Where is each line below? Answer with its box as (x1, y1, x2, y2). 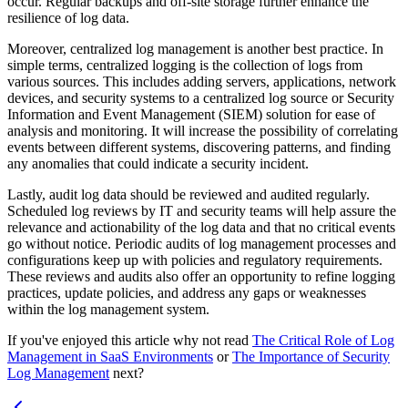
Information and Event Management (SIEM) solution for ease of (7, 106, 375, 122)
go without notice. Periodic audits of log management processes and (7, 235, 396, 251)
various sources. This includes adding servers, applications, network (7, 73, 396, 89)
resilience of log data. (7, 9, 129, 25)
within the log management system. (7, 301, 209, 317)
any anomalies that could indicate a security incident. (7, 155, 309, 171)
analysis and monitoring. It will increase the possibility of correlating (7, 122, 398, 138)
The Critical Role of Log (252, 331, 394, 348)
